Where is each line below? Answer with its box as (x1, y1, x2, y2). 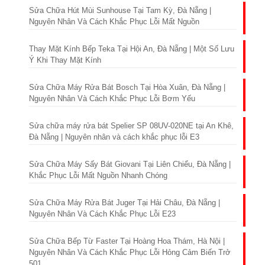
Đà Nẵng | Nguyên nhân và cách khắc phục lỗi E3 (28, 132, 199, 141)
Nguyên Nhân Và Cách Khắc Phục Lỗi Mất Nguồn (28, 17, 199, 26)
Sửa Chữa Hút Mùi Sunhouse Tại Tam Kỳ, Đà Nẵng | (28, 6, 211, 15)
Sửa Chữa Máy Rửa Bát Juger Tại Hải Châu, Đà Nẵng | (28, 198, 220, 207)
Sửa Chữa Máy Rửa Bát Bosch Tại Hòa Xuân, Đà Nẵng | (28, 83, 225, 92)
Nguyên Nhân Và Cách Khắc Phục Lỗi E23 (28, 209, 176, 218)
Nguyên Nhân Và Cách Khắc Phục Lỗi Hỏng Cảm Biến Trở (28, 248, 231, 257)
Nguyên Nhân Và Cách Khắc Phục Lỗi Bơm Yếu (28, 94, 195, 103)
